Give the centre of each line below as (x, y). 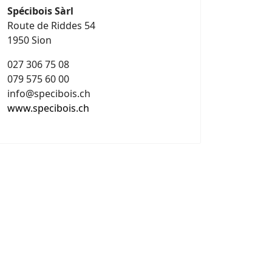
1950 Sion (29, 40)
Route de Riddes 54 (51, 25)
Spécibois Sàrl (40, 11)
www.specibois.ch (48, 108)
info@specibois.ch (49, 93)
